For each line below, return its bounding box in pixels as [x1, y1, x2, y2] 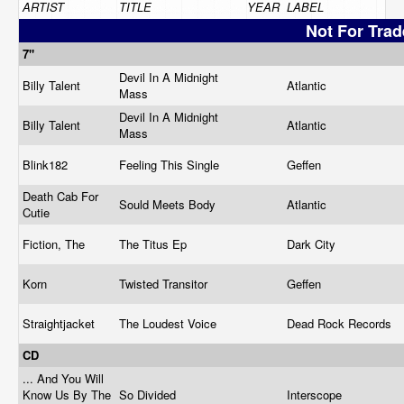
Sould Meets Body [119, 196, 219, 213]
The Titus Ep [119, 235, 190, 252]
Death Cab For [23, 188, 98, 205]
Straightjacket [23, 315, 98, 332]
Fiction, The [23, 235, 88, 252]
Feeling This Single [119, 156, 223, 173]
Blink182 [23, 156, 71, 173]
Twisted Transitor [119, 275, 211, 292]
